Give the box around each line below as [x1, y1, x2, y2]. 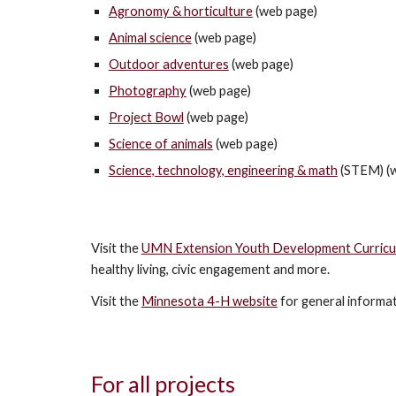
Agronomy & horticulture [108, 4, 253, 19]
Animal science [108, 30, 192, 45]
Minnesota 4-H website [141, 293, 278, 308]
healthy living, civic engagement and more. [90, 262, 332, 277]
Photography [108, 83, 187, 98]
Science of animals [108, 136, 213, 151]
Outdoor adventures [108, 57, 229, 72]
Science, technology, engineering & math [108, 163, 338, 178]
